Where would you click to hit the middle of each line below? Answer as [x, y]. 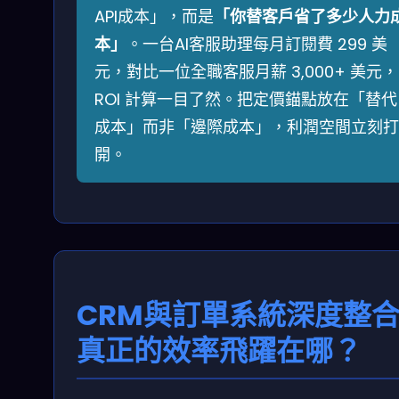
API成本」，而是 [154, 16]
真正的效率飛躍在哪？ [219, 350]
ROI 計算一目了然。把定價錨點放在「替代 [246, 99]
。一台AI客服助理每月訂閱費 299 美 [257, 44]
